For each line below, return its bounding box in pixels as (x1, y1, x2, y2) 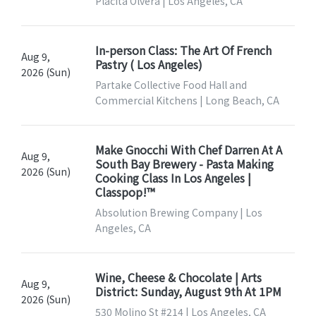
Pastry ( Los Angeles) (95, 56, 202, 73)
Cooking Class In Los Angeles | (95, 169, 251, 187)
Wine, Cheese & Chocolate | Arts (95, 269, 262, 286)
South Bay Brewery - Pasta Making (95, 155, 274, 173)
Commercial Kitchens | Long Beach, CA (95, 93, 279, 108)
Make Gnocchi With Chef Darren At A (95, 141, 282, 159)
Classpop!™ (95, 183, 154, 201)
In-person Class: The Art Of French (95, 42, 272, 59)
